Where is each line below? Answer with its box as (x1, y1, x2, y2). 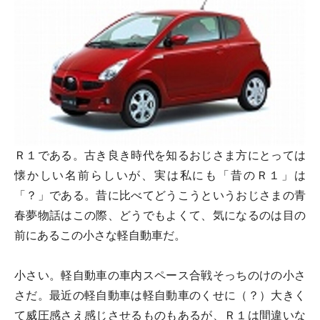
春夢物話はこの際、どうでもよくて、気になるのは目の (14, 209, 306, 223)
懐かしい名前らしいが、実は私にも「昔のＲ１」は (14, 169, 306, 183)
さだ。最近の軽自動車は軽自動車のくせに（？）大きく (14, 289, 306, 303)
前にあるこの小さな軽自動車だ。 (14, 229, 186, 243)
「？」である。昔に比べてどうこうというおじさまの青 (14, 189, 306, 203)
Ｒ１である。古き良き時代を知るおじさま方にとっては (14, 149, 306, 163)
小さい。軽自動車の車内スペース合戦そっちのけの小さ (14, 269, 306, 283)
